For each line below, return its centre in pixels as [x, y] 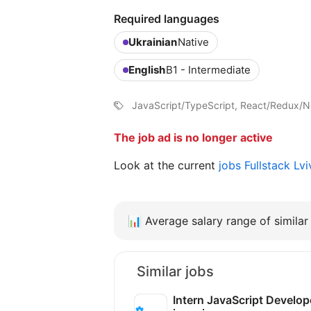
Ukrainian [153, 42]
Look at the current [166, 165]
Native [193, 42]
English [147, 70]
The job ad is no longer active [193, 137]
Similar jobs [175, 271]
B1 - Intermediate [208, 70]
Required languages [167, 19]
